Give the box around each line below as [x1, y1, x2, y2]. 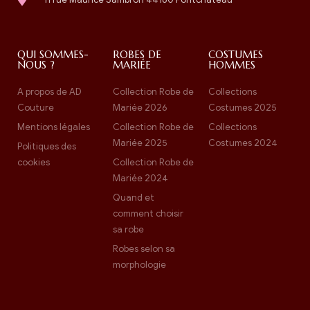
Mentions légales [17, 120, 90, 133]
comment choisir [112, 207, 183, 219]
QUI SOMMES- [17, 47, 89, 61]
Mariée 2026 [112, 101, 167, 113]
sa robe [112, 223, 144, 235]
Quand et [112, 191, 154, 203]
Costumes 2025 [208, 101, 277, 113]
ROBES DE [112, 47, 161, 61]
